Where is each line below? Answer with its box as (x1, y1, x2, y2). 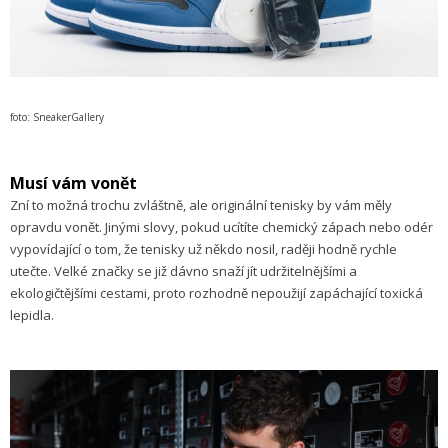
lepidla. (10, 305, 54, 324)
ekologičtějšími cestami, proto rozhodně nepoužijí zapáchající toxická (10, 283, 423, 302)
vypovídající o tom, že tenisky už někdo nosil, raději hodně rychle (10, 239, 397, 258)
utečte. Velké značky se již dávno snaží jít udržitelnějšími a (10, 261, 357, 280)
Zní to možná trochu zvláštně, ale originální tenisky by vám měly (10, 195, 392, 214)
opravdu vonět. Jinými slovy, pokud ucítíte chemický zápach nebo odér (10, 217, 433, 236)
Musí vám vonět (10, 171, 137, 194)
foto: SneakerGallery (10, 109, 104, 124)
